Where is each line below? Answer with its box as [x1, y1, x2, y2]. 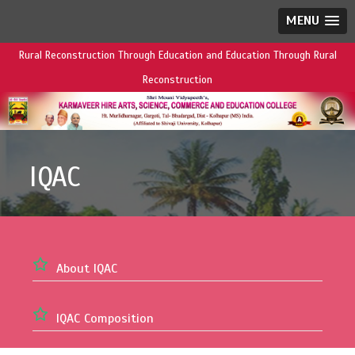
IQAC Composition [56, 311, 154, 327]
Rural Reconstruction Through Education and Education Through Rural [18, 49, 337, 62]
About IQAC [56, 261, 117, 277]
